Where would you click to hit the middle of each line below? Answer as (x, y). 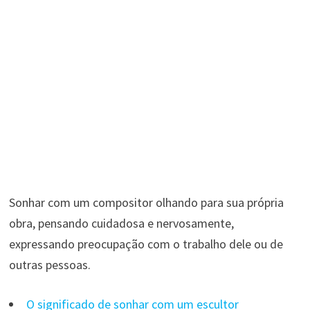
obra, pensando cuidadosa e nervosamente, (121, 223)
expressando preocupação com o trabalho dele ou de (146, 244)
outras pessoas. (49, 264)
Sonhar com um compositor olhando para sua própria (146, 202)
